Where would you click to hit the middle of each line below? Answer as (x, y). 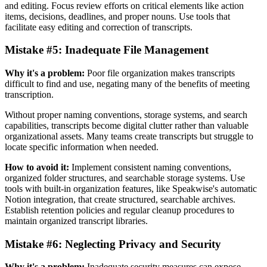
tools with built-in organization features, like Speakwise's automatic (131, 188)
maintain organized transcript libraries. (76, 221)
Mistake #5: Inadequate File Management (107, 50)
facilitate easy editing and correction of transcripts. (99, 27)
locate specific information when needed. (82, 147)
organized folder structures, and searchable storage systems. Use (125, 178)
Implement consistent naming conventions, (150, 167)
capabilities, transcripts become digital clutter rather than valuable (127, 125)
